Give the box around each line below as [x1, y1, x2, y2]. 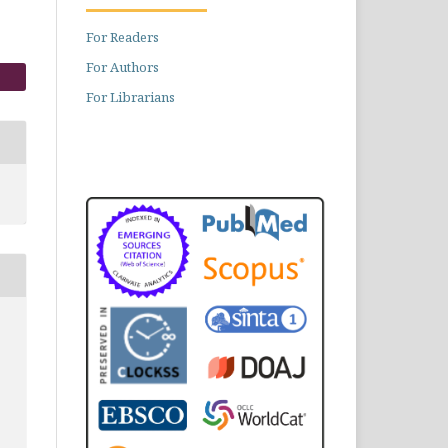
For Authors [86, 58, 159, 76]
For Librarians [86, 88, 175, 106]
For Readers [86, 28, 159, 46]
